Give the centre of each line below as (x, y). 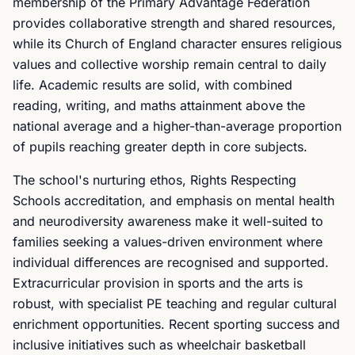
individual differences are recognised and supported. (171, 262)
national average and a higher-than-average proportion (177, 126)
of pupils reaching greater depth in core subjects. (160, 147)
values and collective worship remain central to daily (170, 64)
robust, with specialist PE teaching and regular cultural (175, 303)
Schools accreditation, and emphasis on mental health (174, 200)
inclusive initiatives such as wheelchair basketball (159, 345)
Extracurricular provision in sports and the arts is (158, 283)
